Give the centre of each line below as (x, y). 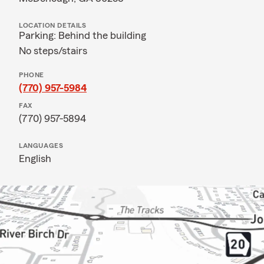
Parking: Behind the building (82, 35)
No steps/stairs (53, 51)
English (35, 159)
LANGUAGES (41, 146)
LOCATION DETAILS (53, 25)
